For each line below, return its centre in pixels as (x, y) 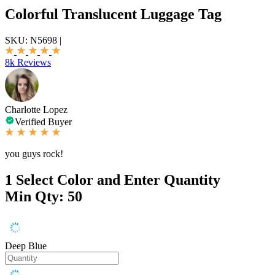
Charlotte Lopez (36, 109)
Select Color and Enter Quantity (118, 180)
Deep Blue (26, 246)
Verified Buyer (43, 122)
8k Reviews (28, 62)
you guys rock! (34, 153)
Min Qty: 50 (44, 196)
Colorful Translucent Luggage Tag (113, 14)
